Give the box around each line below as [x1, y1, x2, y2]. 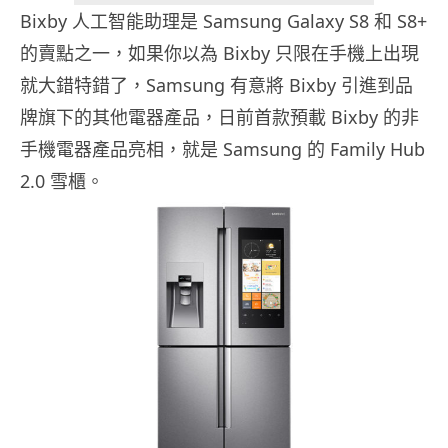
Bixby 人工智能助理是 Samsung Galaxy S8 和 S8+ [20, 9, 427, 34]
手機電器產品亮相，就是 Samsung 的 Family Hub [20, 137, 425, 162]
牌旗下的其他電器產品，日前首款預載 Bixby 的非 [20, 105, 419, 130]
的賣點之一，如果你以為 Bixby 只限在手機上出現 [20, 41, 419, 66]
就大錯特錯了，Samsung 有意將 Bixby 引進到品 [20, 73, 413, 98]
